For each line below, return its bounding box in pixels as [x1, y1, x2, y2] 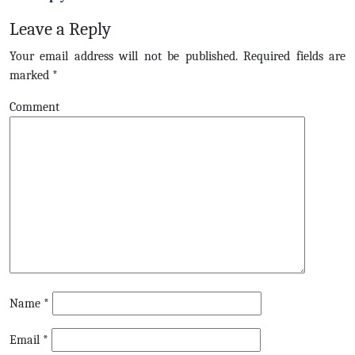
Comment [10, 100, 59, 114]
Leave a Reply [10, 18, 111, 40]
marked [10, 68, 52, 82]
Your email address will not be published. [10, 49, 238, 63]
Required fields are [237, 49, 346, 63]
